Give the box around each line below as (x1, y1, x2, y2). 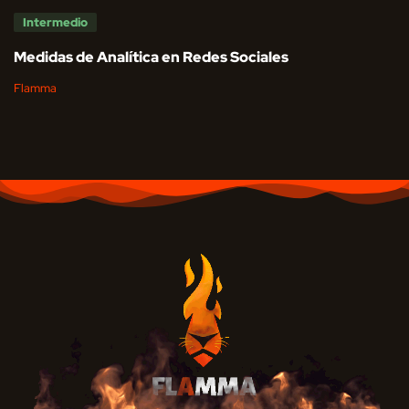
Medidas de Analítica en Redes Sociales (14, 47, 288, 67)
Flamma (14, 79, 57, 96)
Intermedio (23, 14, 88, 30)
